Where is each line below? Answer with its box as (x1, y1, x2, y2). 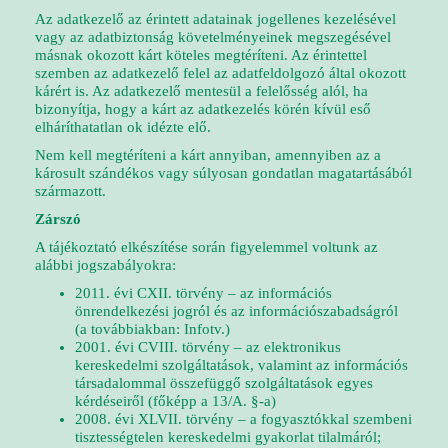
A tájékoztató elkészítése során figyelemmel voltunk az (35, 239, 378, 255)
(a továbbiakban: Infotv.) (75, 321, 230, 337)
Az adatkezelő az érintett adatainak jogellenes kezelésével (35, 11, 396, 27)
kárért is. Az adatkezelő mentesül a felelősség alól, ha (35, 83, 368, 99)
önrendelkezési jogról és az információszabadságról (75, 303, 398, 319)
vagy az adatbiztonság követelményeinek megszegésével (35, 29, 391, 45)
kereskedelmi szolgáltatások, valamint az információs (75, 357, 408, 373)
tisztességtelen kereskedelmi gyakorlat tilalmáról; (75, 429, 381, 445)
